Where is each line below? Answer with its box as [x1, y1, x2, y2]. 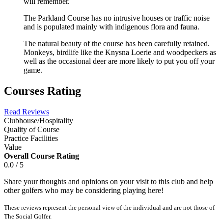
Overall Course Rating [4, 151, 79, 160]
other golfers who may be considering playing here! [4, 186, 164, 194]
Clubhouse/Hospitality [4, 116, 73, 125]
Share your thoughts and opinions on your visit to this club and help [4, 177, 213, 186]
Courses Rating [4, 84, 81, 97]
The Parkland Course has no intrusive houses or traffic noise [24, 13, 210, 22]
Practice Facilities [4, 134, 58, 142]
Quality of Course [4, 125, 59, 134]
